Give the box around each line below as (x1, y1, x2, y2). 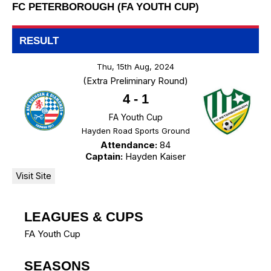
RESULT (19, 35, 59, 47)
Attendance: (100, 139, 157, 151)
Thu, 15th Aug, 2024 (97, 62, 174, 72)
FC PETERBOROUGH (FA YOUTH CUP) (12, 1, 199, 13)
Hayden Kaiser (123, 151, 186, 163)
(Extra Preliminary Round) (83, 75, 188, 87)
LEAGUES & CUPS (24, 209, 143, 225)
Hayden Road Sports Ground (81, 126, 190, 136)
